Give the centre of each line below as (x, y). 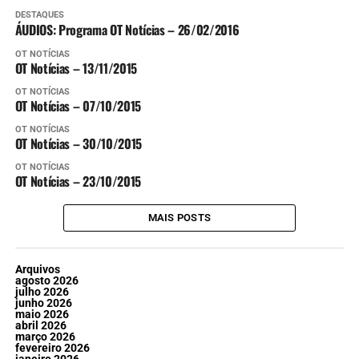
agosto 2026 (46, 280)
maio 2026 (42, 314)
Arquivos (37, 269)
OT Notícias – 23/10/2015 (78, 181)
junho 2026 (43, 303)
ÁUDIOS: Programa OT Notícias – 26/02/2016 (127, 29)
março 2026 (45, 337)
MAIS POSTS (179, 217)
